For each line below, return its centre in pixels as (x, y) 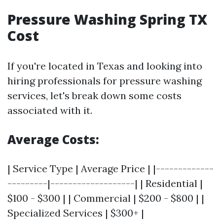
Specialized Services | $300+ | (76, 213)
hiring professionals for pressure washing (105, 81)
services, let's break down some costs (94, 95)
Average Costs (52, 139)
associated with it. (50, 110)
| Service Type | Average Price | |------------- (110, 168)
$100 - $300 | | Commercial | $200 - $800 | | (106, 198)
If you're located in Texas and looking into (105, 66)
